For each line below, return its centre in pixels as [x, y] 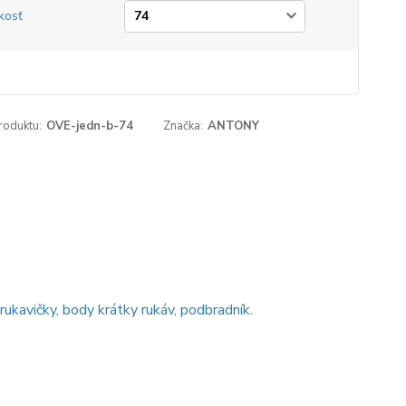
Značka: [184, 126]
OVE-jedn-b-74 [89, 126]
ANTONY [234, 126]
